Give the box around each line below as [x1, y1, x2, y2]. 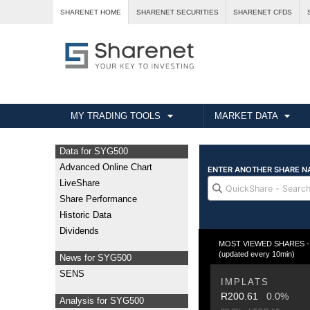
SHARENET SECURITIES [136, 8, 219, 17]
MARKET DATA [215, 111, 279, 122]
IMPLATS [220, 277, 269, 288]
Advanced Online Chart [60, 162, 153, 172]
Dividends [60, 226, 100, 236]
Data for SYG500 [60, 146, 129, 156]
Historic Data [60, 210, 112, 220]
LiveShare [60, 178, 100, 188]
